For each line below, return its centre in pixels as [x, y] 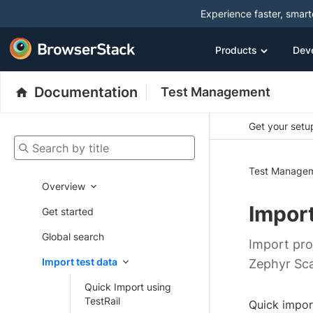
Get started [68, 211]
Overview [64, 186]
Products [236, 50]
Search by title [46, 143]
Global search [73, 236]
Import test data [80, 262]
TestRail [102, 301]
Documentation [86, 92]
